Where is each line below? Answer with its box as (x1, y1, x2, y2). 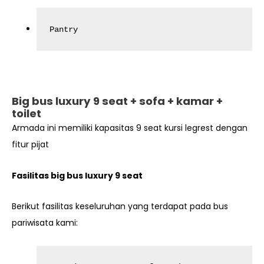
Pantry (49, 24, 78, 34)
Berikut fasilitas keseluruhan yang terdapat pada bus (12, 200, 228, 213)
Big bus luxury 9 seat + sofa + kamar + (12, 94, 223, 109)
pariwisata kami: (12, 217, 78, 229)
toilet (12, 106, 41, 121)
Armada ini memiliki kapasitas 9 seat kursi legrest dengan (12, 122, 247, 134)
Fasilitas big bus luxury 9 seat (12, 169, 143, 181)
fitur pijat (12, 138, 49, 151)
